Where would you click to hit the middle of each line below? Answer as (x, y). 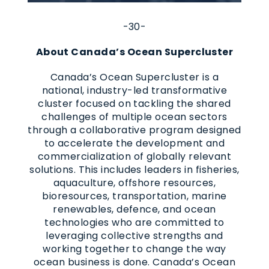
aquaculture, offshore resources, (134, 183)
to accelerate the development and (134, 143)
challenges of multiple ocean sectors (134, 116)
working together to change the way (134, 249)
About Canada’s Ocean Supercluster (134, 52)
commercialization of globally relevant (134, 156)
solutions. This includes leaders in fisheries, (134, 169)
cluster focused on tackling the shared (134, 103)
